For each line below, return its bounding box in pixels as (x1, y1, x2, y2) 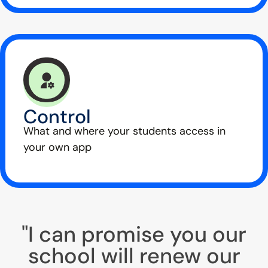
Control (23, 104, 91, 130)
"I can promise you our (22, 220, 246, 248)
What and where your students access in (23, 124, 226, 139)
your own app (23, 140, 92, 155)
